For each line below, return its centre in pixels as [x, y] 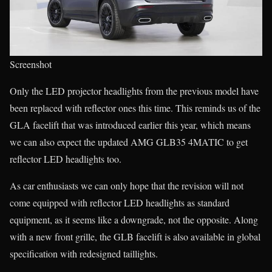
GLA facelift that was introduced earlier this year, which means [130, 125]
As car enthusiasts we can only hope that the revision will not [127, 186]
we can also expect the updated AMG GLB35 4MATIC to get [129, 142]
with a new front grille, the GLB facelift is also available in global [135, 237]
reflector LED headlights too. [66, 159]
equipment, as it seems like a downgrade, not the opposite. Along [134, 220]
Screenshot [31, 64]
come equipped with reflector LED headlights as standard [120, 203]
